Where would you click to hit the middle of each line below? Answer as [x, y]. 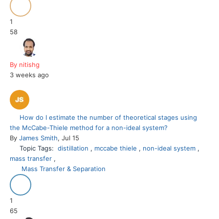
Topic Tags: [39, 148]
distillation [74, 148]
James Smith [38, 138]
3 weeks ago [29, 75]
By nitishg [25, 65]
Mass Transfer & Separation [64, 169]
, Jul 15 [68, 138]
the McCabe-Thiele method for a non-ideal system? [89, 128]
